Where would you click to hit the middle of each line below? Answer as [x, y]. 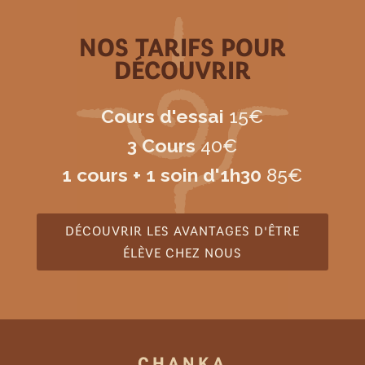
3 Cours [164, 145]
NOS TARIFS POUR [182, 47]
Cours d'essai [163, 116]
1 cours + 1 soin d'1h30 [162, 174]
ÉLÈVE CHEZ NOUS [182, 252]
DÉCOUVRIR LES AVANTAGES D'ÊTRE [182, 230]
